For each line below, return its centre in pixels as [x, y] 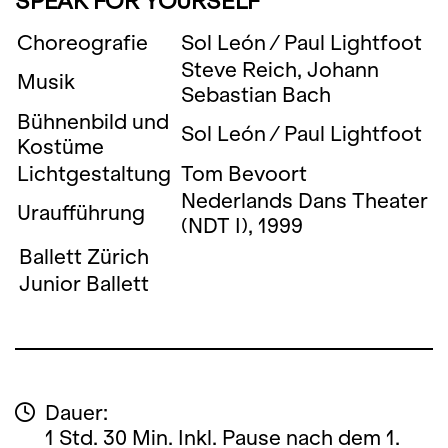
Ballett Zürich [84, 256]
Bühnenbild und [93, 121]
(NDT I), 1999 [242, 225]
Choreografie [82, 42]
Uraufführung [81, 212]
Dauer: [76, 412]
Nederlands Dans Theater [304, 200]
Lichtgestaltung [94, 173]
